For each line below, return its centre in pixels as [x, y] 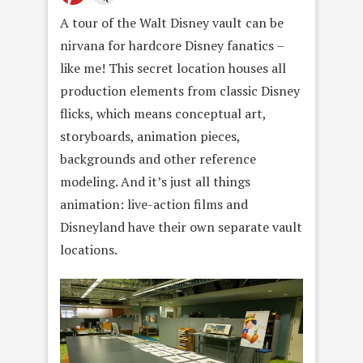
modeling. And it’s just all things [155, 181]
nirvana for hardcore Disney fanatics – [172, 45]
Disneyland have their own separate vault [181, 226]
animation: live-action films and [154, 204]
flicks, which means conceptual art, [163, 113]
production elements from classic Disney [180, 90]
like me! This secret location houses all [173, 68]
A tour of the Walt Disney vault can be [172, 22]
